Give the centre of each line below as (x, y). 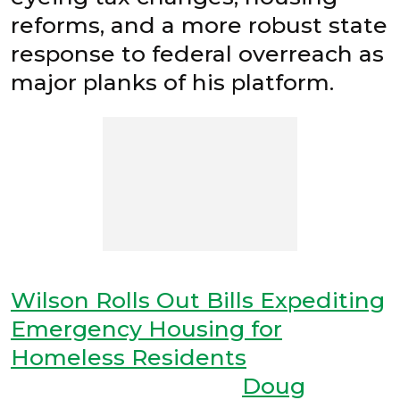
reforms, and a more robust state (199, 25)
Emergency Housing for (146, 328)
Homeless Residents (129, 357)
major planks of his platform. (172, 82)
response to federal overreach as (197, 53)
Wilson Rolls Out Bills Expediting (198, 300)
